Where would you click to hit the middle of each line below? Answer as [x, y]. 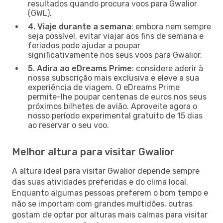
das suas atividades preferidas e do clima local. [100, 182]
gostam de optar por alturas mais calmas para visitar [110, 215]
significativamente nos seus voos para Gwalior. [115, 55]
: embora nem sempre [171, 26]
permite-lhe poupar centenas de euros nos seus [117, 97]
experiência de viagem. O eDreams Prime [104, 87]
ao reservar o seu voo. [68, 125]
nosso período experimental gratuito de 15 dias [115, 115]
